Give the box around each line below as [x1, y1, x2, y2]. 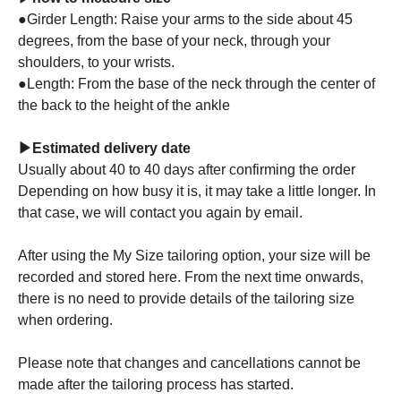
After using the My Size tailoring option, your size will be [18, 248, 371, 264]
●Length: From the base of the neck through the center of [18, 76, 375, 92]
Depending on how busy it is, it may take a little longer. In [18, 183, 376, 200]
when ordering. [18, 312, 113, 328]
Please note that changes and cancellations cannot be [18, 355, 361, 371]
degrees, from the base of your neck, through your [18, 33, 330, 49]
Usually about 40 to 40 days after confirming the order [18, 162, 355, 178]
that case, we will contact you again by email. [18, 205, 303, 221]
